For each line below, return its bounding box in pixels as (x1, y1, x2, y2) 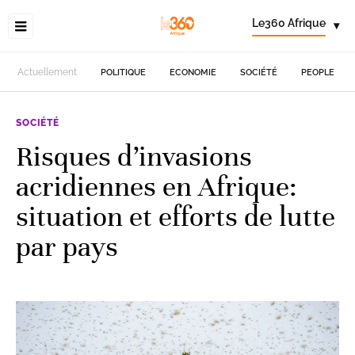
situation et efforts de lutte (16, 199, 335, 234)
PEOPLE (301, 67, 335, 78)
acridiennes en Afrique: (16, 169, 297, 204)
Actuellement (17, 67, 78, 78)
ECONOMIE (170, 67, 217, 78)
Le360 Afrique (252, 17, 326, 29)
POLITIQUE (101, 67, 147, 78)
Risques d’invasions (16, 139, 252, 174)
